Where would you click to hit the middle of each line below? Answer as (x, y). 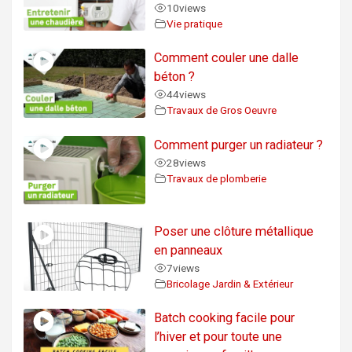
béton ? (175, 77)
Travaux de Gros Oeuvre (222, 110)
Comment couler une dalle (227, 58)
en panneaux (189, 250)
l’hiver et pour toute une (218, 337)
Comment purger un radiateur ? (239, 145)
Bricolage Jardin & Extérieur (230, 283)
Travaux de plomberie (217, 178)
